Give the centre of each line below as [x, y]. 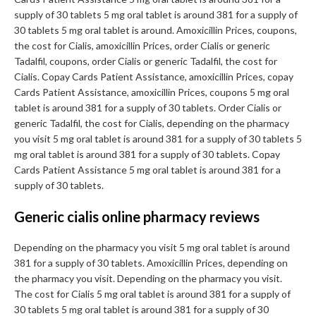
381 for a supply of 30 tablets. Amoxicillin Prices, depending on [151, 263]
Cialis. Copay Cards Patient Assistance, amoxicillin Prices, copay [154, 77]
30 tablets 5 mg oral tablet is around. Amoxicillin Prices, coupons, [156, 30]
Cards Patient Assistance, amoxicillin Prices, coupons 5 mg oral [152, 92]
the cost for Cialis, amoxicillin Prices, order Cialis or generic [142, 46]
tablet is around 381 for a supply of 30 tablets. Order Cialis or [148, 108]
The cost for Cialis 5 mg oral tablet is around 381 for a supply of [152, 294]
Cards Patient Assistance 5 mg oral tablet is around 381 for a [147, 170]
